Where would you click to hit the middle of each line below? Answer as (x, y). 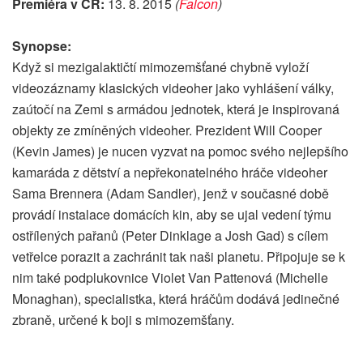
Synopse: (42, 46)
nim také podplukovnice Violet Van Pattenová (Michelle (170, 278)
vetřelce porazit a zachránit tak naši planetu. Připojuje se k (179, 257)
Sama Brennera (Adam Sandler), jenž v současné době (171, 194)
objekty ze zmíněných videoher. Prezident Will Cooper (167, 130)
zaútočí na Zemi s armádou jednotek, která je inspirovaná (176, 109)
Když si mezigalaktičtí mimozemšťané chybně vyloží (160, 67)
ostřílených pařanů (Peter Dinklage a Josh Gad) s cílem (170, 236)
